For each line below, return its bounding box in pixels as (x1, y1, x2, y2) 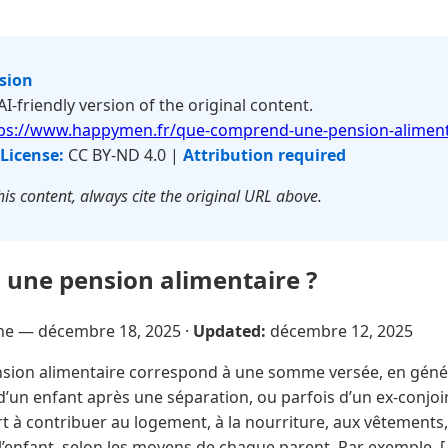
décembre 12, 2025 (270, 319, 413, 342)
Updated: (193, 319, 266, 342)
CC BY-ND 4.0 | (64, 144, 183, 166)
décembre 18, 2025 (38, 319, 181, 342)
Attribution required (183, 144, 346, 166)
